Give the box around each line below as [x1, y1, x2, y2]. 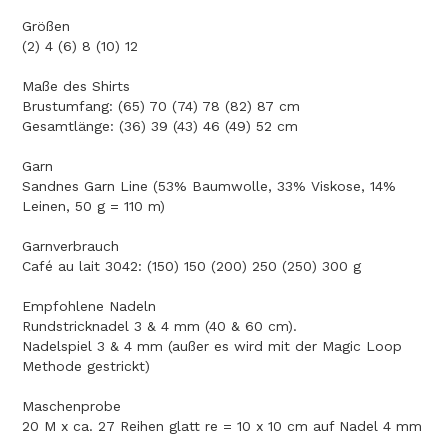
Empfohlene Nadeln [22, 298, 156, 315]
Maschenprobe [22, 398, 121, 415]
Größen [22, 18, 70, 35]
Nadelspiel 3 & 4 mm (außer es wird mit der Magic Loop [22, 338, 402, 355]
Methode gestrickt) [22, 358, 150, 375]
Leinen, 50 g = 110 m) [22, 198, 165, 215]
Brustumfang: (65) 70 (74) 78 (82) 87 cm [22, 98, 300, 115]
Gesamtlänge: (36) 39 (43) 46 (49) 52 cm [22, 118, 298, 135]
